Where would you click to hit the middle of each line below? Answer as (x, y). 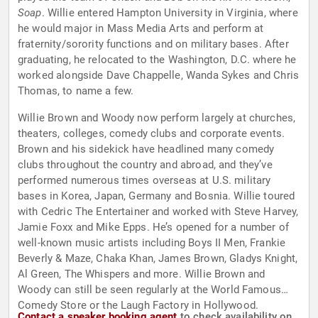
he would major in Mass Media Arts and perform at (141, 29)
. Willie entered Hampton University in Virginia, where (170, 13)
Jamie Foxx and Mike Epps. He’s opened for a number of (153, 227)
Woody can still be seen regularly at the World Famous (149, 290)
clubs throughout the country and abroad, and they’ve (145, 165)
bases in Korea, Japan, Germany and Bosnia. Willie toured (157, 196)
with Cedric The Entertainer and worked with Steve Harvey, (158, 212)
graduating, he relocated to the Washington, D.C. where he (157, 60)
